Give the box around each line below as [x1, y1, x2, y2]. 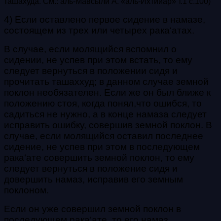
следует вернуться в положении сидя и [4, 65, 178, 76]
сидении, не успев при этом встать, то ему [4, 54, 192, 65]
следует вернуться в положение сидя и [4, 163, 178, 174]
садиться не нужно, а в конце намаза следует [4, 109, 207, 119]
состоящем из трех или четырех [4, 25, 149, 36]
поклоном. [4, 184, 49, 195]
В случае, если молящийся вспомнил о [4, 43, 177, 54]
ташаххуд [52, 76, 94, 87]
